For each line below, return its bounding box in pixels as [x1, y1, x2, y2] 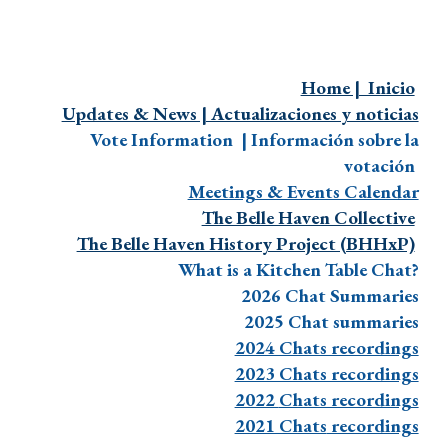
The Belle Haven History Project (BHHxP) [76, 231, 415, 257]
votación [343, 153, 419, 179]
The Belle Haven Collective [201, 205, 415, 231]
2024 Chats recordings [234, 335, 419, 361]
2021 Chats [234, 413, 327, 439]
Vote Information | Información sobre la [89, 127, 419, 153]
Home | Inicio [300, 75, 415, 101]
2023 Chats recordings [234, 361, 419, 387]
